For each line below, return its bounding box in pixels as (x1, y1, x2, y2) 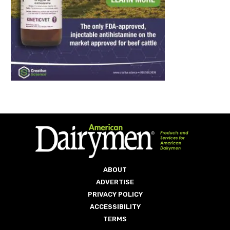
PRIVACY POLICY (87, 190, 143, 199)
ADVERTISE (96, 178, 134, 186)
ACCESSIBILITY (89, 203, 141, 211)
